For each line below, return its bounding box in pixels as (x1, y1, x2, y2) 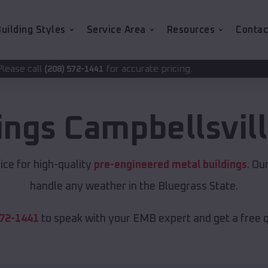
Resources (166, 25, 215, 35)
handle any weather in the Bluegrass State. (30, 181, 238, 193)
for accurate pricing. (26, 64, 115, 74)
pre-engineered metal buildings (93, 160, 247, 171)
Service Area (86, 25, 146, 35)
